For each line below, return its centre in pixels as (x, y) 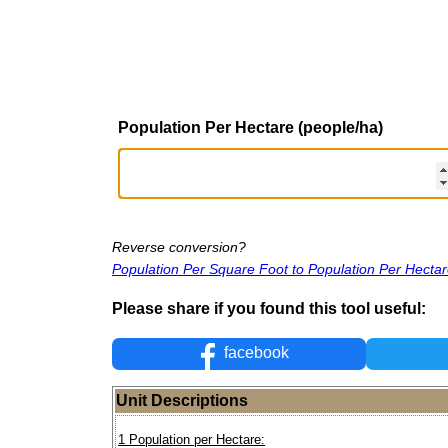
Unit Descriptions (182, 401)
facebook (255, 353)
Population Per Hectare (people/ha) (250, 127)
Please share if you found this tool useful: (269, 308)
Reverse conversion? (179, 246)
